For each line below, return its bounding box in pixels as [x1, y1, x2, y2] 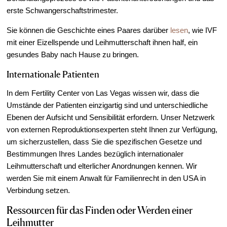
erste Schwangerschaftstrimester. [7, 6, 119, 15]
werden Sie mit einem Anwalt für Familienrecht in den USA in [7, 173, 206, 182]
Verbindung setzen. [7, 185, 70, 195]
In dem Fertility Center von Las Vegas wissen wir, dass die [7, 88, 200, 97]
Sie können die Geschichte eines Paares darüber [7, 25, 171, 34]
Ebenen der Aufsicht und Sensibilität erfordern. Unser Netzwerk [7, 112, 215, 122]
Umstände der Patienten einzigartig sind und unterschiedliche [7, 100, 208, 109]
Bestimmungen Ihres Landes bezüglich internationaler [7, 149, 184, 158]
